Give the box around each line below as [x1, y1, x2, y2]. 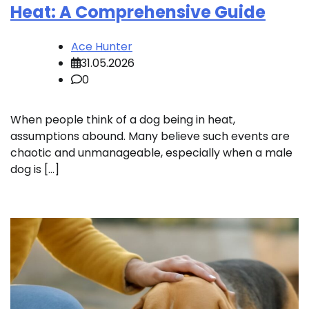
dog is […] [10, 161, 59, 178]
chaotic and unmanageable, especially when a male [10, 145, 292, 161]
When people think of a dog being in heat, [10, 112, 235, 128]
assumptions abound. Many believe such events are [10, 128, 290, 145]
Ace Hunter [71, 39, 132, 55]
